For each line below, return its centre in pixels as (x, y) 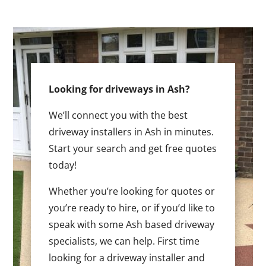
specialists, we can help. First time (124, 241)
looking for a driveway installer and (127, 257)
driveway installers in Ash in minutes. (132, 132)
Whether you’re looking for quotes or (132, 191)
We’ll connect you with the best (118, 115)
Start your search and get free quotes (133, 148)
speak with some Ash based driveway (132, 224)
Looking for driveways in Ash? (120, 89)
